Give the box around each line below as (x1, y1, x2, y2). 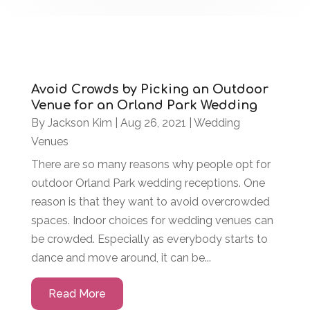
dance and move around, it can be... (30, 251, 211, 265)
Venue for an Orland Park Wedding (30, 98, 257, 113)
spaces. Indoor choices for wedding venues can (30, 214, 273, 228)
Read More (48, 287, 106, 301)
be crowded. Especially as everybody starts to (30, 232, 268, 246)
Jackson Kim (47, 116, 112, 130)
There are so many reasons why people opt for (30, 158, 271, 172)
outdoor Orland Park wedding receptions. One (30, 176, 265, 190)
